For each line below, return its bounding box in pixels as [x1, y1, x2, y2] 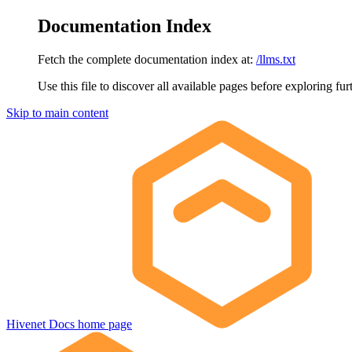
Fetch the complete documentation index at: [38, 52, 253, 66]
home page [75, 317, 132, 331]
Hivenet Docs [6, 317, 75, 331]
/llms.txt [256, 52, 295, 66]
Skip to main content [6, 105, 108, 119]
